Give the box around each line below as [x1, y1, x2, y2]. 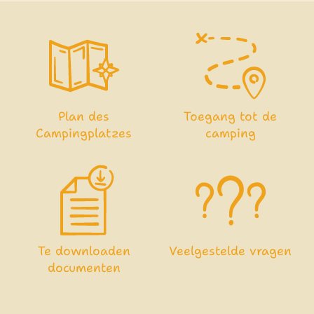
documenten [47, 259, 121, 276]
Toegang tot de [184, 107, 277, 125]
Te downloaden [37, 242, 130, 259]
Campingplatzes [36, 124, 132, 142]
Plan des [58, 107, 109, 125]
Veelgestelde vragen [169, 242, 292, 259]
